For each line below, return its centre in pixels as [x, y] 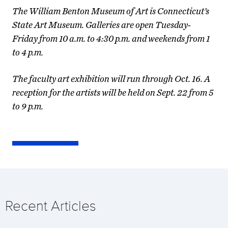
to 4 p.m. [28, 52]
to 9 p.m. [28, 106]
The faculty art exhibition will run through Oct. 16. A [111, 78]
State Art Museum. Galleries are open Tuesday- [102, 24]
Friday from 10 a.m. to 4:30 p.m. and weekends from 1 [111, 38]
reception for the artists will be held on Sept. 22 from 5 [113, 92]
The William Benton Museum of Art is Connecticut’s [111, 11]
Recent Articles [51, 206]
